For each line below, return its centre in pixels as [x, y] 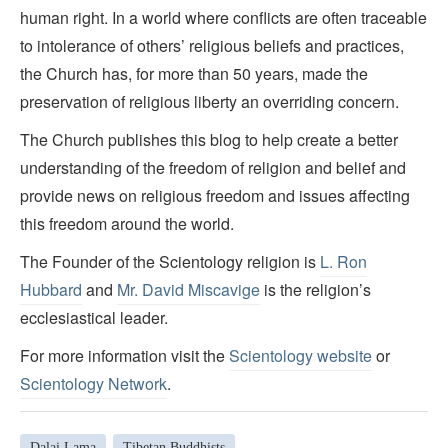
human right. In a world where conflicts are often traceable [223, 18]
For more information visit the [124, 356]
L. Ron [343, 262]
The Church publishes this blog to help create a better [209, 140]
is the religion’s [315, 290]
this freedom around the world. [127, 224]
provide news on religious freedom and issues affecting [215, 196]
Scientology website [300, 356]
